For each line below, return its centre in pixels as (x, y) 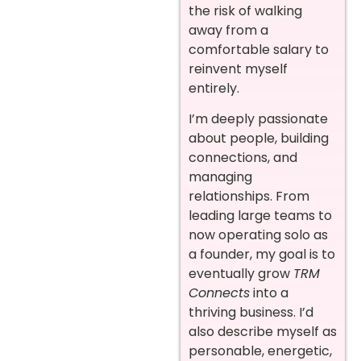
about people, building (259, 139)
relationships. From (249, 197)
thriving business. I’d (251, 313)
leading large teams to (260, 216)
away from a (228, 30)
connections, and (243, 158)
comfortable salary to (259, 49)
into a (269, 293)
